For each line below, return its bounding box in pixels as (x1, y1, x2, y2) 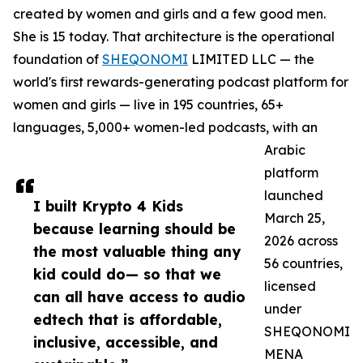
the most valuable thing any (33, 242, 241, 261)
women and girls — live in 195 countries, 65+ (13, 96, 284, 113)
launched (264, 187, 323, 204)
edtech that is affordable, (33, 310, 222, 329)
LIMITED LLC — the (188, 51, 314, 68)
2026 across (264, 233, 338, 250)
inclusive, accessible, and (33, 333, 218, 352)
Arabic (264, 142, 305, 159)
